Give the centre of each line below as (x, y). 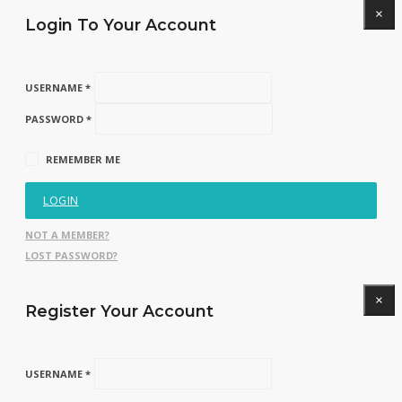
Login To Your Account (121, 25)
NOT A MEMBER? (67, 235)
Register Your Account (119, 311)
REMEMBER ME (83, 159)
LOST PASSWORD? (71, 255)
